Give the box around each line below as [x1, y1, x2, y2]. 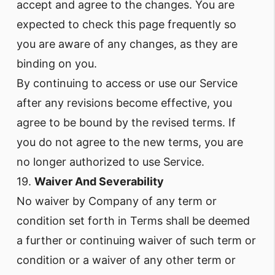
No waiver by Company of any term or [17, 195, 217, 207]
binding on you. [17, 57, 97, 70]
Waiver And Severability [34, 175, 164, 188]
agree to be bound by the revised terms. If [17, 116, 236, 129]
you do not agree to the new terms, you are [17, 136, 243, 149]
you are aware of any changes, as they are [17, 37, 238, 50]
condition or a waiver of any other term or [17, 254, 236, 266]
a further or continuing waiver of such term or [17, 234, 256, 247]
